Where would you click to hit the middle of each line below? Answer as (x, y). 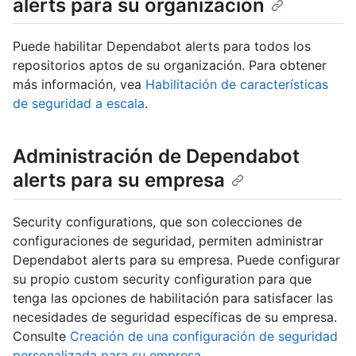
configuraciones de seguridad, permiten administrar (168, 240)
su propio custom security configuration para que (162, 279)
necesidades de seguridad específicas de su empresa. (175, 317)
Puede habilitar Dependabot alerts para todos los (162, 46)
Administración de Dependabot (156, 157)
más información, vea (79, 85)
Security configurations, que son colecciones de (157, 221)
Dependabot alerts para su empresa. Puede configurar (176, 259)
